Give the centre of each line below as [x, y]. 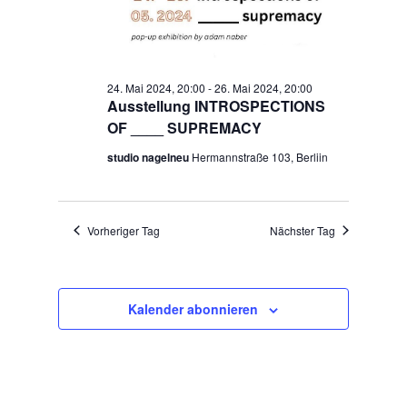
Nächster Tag [302, 230]
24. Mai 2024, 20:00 [157, 87]
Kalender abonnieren [194, 308]
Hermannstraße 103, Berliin [260, 156]
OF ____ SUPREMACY [185, 127]
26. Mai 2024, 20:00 [264, 87]
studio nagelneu [150, 157]
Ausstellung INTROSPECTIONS [217, 105]
